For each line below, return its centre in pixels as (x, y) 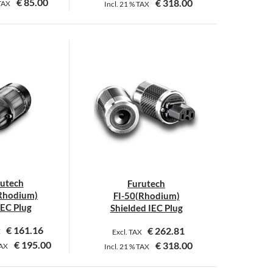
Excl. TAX (128, 232)
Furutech (146, 183)
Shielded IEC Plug (146, 207)
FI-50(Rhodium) (146, 195)
